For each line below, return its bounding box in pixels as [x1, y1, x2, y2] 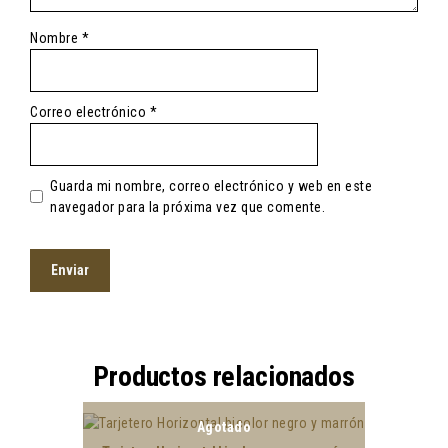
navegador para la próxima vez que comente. [50, 198, 325, 215]
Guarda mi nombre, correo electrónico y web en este [50, 177, 372, 194]
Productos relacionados [93, 359, 355, 393]
